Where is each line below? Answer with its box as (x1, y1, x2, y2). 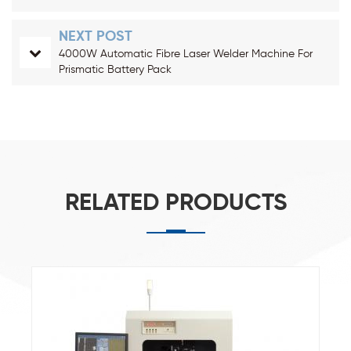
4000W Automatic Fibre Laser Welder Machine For (59, 48, 313, 60)
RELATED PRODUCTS (64, 191, 287, 215)
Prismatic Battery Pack (59, 63, 172, 75)
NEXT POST (59, 29, 132, 44)
